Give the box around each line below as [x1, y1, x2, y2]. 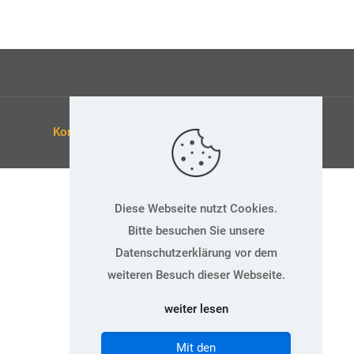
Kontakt [53, 125, 94, 139]
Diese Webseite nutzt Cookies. [115, 201, 277, 216]
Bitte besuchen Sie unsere [127, 224, 265, 238]
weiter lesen [164, 302, 228, 316]
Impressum [187, 125, 247, 139]
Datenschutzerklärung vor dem [115, 246, 277, 260]
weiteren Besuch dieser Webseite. [107, 268, 285, 282]
